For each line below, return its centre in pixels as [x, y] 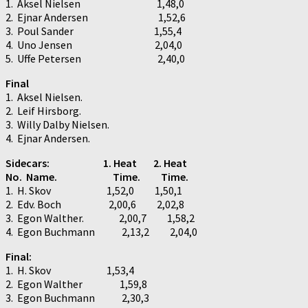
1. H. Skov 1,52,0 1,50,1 [94, 190]
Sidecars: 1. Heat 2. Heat [96, 163]
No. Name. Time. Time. [97, 176]
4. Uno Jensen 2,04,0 [94, 44]
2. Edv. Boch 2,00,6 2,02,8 [95, 204]
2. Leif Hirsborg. [43, 110]
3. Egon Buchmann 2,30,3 [77, 297]
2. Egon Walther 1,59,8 [76, 284]
